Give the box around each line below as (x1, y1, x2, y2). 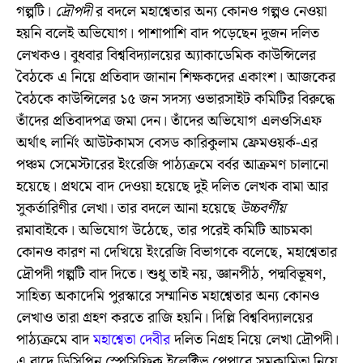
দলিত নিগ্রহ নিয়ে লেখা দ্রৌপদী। (170, 328, 339, 352)
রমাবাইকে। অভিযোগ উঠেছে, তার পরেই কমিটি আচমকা (16, 219, 312, 242)
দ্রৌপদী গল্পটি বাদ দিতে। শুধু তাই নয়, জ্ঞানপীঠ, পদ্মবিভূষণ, (16, 263, 327, 286)
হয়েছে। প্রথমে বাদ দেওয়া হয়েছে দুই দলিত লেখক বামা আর (16, 175, 328, 199)
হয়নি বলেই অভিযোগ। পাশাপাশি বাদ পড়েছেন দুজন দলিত (16, 22, 319, 45)
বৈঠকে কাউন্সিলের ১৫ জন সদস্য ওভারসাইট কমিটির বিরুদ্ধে (16, 88, 335, 111)
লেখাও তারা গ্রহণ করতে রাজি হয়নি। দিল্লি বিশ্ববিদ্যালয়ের (16, 306, 313, 330)
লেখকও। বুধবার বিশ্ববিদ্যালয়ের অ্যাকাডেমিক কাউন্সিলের (16, 44, 316, 67)
